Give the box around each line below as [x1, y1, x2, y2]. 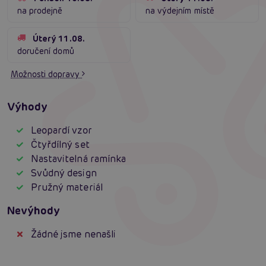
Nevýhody [7, 204, 61, 218]
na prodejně [17, 5, 63, 17]
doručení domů [17, 46, 74, 57]
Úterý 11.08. [33, 33, 85, 45]
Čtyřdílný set [31, 138, 90, 151]
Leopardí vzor [31, 124, 92, 137]
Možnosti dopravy [11, 69, 82, 80]
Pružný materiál [31, 181, 103, 194]
